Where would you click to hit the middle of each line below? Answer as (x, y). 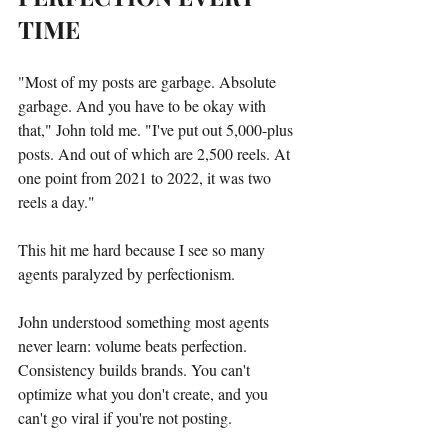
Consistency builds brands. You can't (136, 369)
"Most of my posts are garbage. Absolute (149, 81)
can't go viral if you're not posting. (125, 417)
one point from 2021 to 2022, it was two (146, 177)
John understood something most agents (145, 321)
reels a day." (56, 201)
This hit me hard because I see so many (143, 249)
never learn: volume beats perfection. (134, 345)
